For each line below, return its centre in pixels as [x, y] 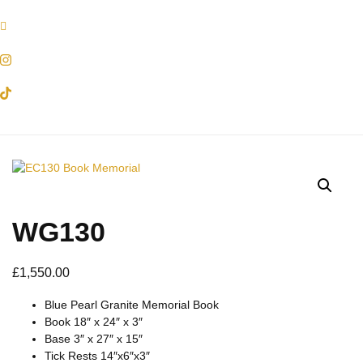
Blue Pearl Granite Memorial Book [132, 305]
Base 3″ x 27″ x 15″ [94, 339]
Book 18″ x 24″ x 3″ [94, 322]
